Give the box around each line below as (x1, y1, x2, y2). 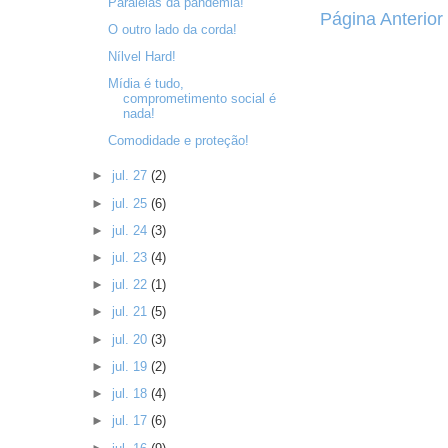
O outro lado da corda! (107, 21, 237, 37)
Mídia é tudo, (107, 76, 184, 92)
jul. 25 (111, 195, 151, 211)
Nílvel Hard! (107, 48, 176, 64)
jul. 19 (111, 358, 151, 374)
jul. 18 (111, 386, 151, 402)
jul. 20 (111, 331, 151, 347)
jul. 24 (111, 222, 151, 238)
